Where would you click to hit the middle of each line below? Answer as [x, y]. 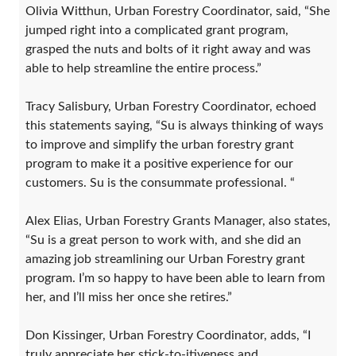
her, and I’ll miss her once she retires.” [129, 297]
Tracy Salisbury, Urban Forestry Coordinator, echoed [171, 106]
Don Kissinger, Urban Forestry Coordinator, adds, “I [168, 335]
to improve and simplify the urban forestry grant [160, 144]
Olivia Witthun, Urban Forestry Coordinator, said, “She [178, 11]
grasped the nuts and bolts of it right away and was [168, 49]
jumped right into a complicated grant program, [157, 30]
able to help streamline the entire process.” [143, 68]
